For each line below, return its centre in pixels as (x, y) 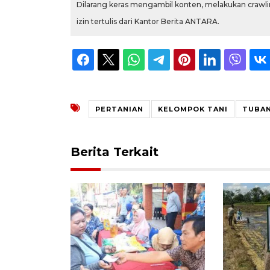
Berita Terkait (115, 152)
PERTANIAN (119, 109)
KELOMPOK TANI (193, 109)
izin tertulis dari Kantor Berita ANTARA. (148, 21)
